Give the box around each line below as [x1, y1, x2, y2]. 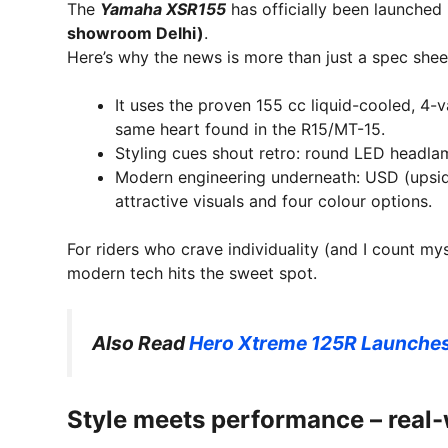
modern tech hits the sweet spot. [67, 262, 317, 283]
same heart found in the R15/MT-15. [115, 118, 385, 139]
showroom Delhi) [67, 22, 204, 43]
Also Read [92, 330, 189, 355]
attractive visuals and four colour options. [115, 190, 437, 211]
